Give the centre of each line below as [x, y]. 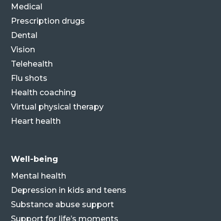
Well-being [35, 159]
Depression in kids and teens [69, 190]
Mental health [39, 176]
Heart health [36, 121]
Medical [27, 6]
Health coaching [44, 92]
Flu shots [29, 78]
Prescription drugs [48, 21]
